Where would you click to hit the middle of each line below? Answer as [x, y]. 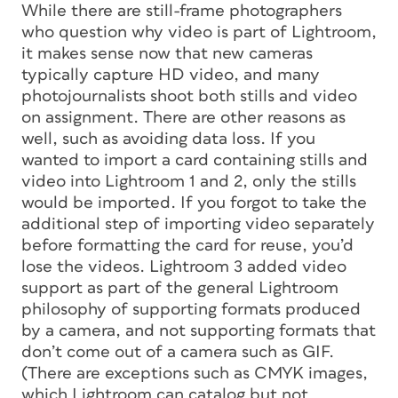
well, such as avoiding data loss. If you [168, 139]
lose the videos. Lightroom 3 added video [184, 267]
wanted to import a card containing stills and [195, 160]
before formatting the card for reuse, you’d [187, 246]
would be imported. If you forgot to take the [194, 203]
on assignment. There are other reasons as [183, 118]
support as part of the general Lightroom [180, 288]
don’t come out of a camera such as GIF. [178, 352]
